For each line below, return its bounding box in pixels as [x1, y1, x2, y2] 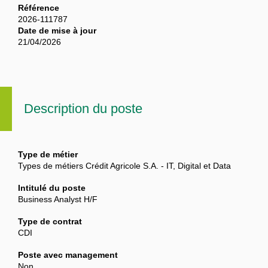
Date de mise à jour [18, 26, 96, 36]
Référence [18, 3, 59, 13]
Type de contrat [18, 217, 82, 227]
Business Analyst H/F [18, 194, 98, 205]
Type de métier [18, 150, 78, 160]
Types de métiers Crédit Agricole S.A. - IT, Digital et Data [18, 161, 231, 171]
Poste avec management [18, 250, 118, 260]
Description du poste [24, 101, 142, 117]
